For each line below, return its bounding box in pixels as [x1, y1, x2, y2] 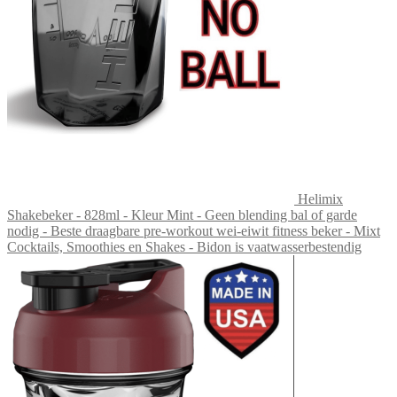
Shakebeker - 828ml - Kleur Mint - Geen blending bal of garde [7, 206, 357, 222]
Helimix [298, 191, 343, 206]
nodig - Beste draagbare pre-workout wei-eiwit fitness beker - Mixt [7, 222, 380, 238]
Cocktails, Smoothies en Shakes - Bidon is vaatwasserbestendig [7, 238, 362, 254]
